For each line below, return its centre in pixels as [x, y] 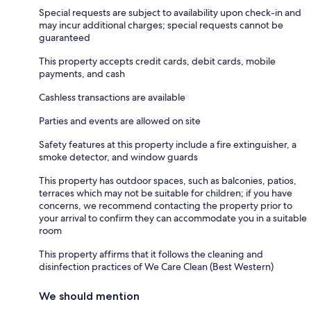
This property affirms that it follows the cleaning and [151, 254]
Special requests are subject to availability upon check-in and [170, 12]
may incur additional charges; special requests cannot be [161, 25]
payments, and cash [82, 73]
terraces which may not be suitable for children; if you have [166, 193]
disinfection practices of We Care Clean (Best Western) [156, 266]
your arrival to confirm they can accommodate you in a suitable [173, 218]
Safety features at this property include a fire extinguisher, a [168, 144]
